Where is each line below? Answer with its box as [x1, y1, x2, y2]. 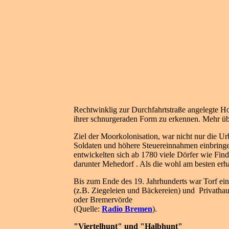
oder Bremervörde [74, 195, 134, 204]
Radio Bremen [102, 204, 152, 213]
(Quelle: [74, 204, 102, 213]
